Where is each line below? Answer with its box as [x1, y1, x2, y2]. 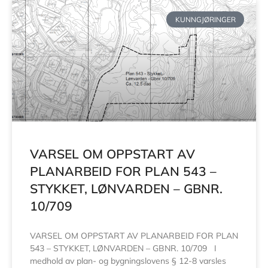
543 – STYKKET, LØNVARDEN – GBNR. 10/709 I [30, 243, 217, 254]
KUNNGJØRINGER [175, 14, 236, 24]
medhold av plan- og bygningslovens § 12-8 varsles [30, 255, 226, 267]
